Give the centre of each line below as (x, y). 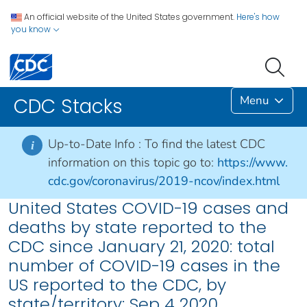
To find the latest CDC (205, 144)
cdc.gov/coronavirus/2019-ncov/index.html (164, 181)
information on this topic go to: (131, 163)
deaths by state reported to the (137, 228)
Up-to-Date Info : (96, 144)
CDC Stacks (68, 107)
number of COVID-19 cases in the (144, 266)
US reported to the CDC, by (117, 285)
